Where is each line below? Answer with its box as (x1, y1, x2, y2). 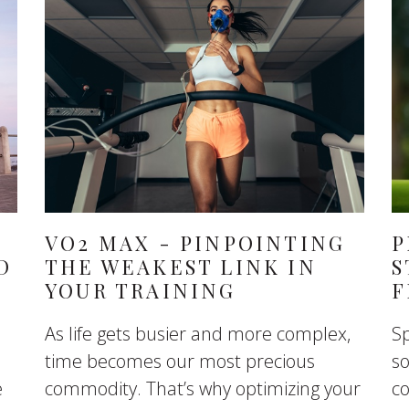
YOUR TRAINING (44, 277, 236, 304)
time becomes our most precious (44, 349, 315, 373)
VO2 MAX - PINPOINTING (44, 229, 346, 257)
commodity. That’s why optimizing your (44, 376, 361, 401)
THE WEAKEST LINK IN (44, 253, 317, 280)
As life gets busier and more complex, (44, 321, 351, 346)
